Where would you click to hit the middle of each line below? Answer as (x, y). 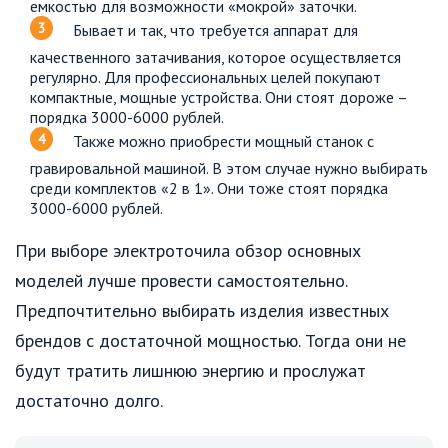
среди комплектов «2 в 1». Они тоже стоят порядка (209, 188)
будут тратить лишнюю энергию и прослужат (190, 371)
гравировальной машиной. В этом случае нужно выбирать (229, 168)
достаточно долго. (89, 401)
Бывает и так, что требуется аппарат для (215, 29)
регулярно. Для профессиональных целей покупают (205, 77)
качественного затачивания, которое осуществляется (215, 57)
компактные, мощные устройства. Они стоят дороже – (218, 97)
